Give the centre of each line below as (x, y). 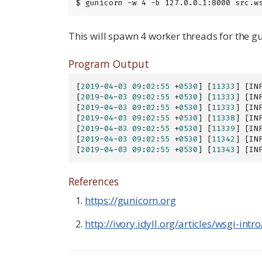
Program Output (109, 63)
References (94, 182)
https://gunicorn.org (130, 200)
